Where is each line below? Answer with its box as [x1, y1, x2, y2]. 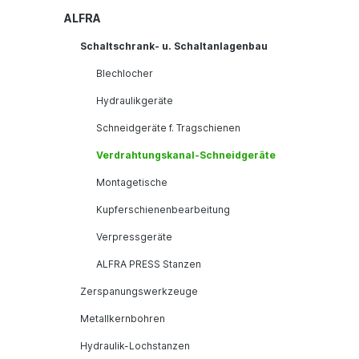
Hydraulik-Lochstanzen [80, 339, 190, 352]
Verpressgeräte [96, 230, 172, 243]
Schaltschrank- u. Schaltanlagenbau [80, 39, 268, 52]
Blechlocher [96, 67, 153, 79]
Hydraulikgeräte [96, 94, 173, 107]
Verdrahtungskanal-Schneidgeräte [96, 148, 276, 161]
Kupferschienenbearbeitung [96, 203, 230, 216]
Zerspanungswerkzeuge [80, 284, 198, 297]
